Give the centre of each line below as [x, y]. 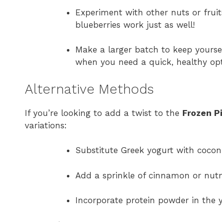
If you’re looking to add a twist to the [104, 113]
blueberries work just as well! [135, 25]
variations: [46, 125]
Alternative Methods [89, 89]
